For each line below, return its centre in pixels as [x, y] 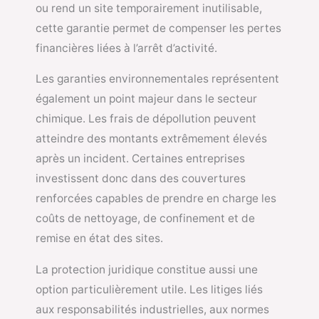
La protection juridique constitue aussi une [147, 269]
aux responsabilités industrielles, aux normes [152, 309]
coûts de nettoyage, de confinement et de [145, 219]
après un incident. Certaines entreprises [140, 159]
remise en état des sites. [99, 239]
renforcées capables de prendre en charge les [156, 199]
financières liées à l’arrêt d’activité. [126, 48]
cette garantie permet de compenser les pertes [158, 28]
